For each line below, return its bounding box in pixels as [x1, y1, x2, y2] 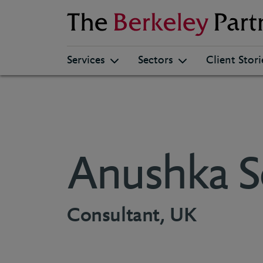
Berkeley [67, 15, 100, 25]
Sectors [138, 55, 173, 66]
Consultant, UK [67, 205, 197, 227]
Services [67, 55, 105, 66]
